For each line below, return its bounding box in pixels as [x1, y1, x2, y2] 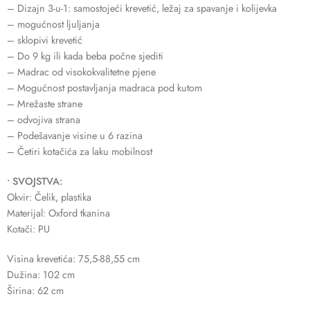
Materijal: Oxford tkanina [7, 205, 110, 220]
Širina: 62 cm [7, 282, 64, 298]
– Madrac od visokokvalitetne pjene [7, 64, 156, 79]
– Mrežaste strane [7, 95, 82, 111]
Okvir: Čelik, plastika [7, 189, 91, 204]
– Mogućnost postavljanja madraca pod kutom [7, 80, 202, 95]
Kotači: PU [7, 221, 50, 236]
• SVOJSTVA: [7, 173, 62, 188]
